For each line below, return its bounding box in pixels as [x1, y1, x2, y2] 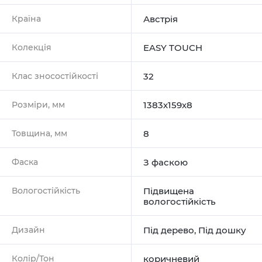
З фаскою [143, 156, 188, 168]
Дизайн [12, 224, 45, 235]
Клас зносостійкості [12, 70, 98, 81]
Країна [12, 13, 41, 24]
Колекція [12, 42, 51, 53]
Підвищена [143, 185, 194, 196]
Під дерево [143, 224, 194, 236]
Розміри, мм [12, 99, 65, 110]
